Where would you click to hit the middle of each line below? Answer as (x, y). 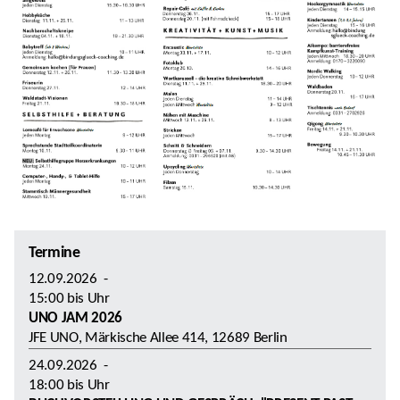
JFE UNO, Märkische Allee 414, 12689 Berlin (158, 337)
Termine (54, 253)
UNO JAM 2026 (75, 318)
